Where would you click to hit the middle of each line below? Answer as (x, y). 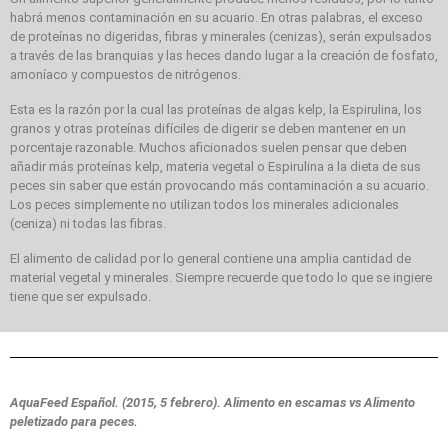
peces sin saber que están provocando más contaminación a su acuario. (219, 185)
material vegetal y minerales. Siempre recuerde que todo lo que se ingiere (221, 277)
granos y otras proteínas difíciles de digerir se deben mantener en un (208, 128)
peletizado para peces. (74, 421)
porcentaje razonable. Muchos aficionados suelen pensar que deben (208, 147)
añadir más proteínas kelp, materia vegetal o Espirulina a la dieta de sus (215, 166)
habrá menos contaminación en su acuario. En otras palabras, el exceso (216, 17)
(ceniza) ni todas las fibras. (88, 223)
